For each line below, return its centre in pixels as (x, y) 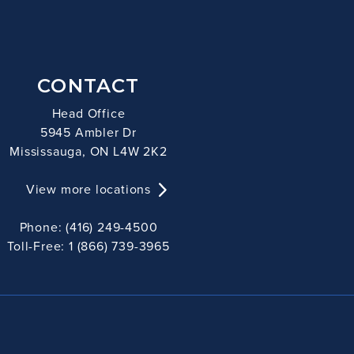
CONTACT (88, 86)
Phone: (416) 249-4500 (88, 227)
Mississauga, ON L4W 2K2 (88, 151)
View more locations (88, 189)
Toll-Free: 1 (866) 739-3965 (88, 246)
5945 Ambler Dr (88, 132)
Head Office (88, 113)
